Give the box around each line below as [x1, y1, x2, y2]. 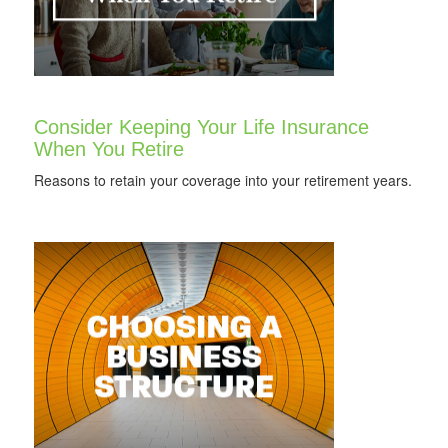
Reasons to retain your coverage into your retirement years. [34, 170, 412, 190]
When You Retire [34, 138, 184, 160]
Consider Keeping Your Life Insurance [34, 116, 369, 138]
